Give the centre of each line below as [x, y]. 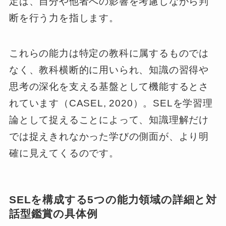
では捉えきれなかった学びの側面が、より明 [109, 137]
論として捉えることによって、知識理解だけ [109, 120]
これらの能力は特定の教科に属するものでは [109, 53]
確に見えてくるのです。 [64, 153]
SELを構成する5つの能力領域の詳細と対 [113, 200]
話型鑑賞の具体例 [53, 214]
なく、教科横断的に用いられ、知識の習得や [109, 70]
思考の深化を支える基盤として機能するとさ [109, 87]
